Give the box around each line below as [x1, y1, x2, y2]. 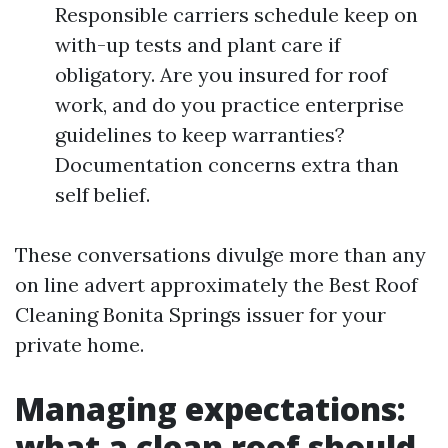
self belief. [55, 182, 150, 207]
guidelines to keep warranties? [55, 122, 345, 147]
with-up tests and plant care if [55, 32, 341, 57]
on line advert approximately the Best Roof [15, 272, 418, 297]
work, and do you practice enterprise [55, 92, 404, 117]
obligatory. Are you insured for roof [55, 62, 388, 87]
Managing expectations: [15, 387, 406, 430]
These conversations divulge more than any [15, 242, 426, 267]
